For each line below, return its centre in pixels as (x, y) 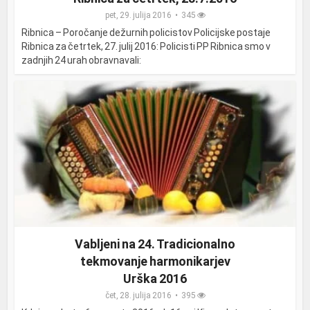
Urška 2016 (155, 279)
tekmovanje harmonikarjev (155, 262)
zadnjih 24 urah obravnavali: (82, 61)
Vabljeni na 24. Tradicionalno (155, 244)
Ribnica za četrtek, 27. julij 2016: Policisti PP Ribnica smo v (146, 47)
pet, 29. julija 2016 (138, 16)
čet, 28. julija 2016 (138, 296)
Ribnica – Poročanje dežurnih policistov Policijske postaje (146, 33)
